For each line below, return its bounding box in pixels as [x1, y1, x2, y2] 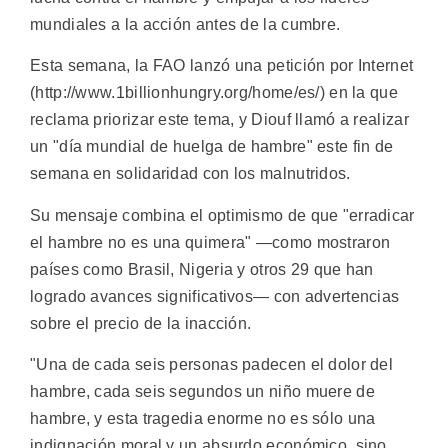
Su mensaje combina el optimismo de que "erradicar [30, 206, 415, 224]
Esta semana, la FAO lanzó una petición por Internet [30, 57, 414, 75]
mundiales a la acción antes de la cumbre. [30, 15, 341, 33]
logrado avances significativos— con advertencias [30, 287, 400, 305]
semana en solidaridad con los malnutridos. [30, 165, 351, 183]
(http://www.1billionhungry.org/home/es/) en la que [30, 84, 398, 102]
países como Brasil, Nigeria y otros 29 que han [30, 260, 374, 278]
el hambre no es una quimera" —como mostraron [30, 233, 391, 251]
